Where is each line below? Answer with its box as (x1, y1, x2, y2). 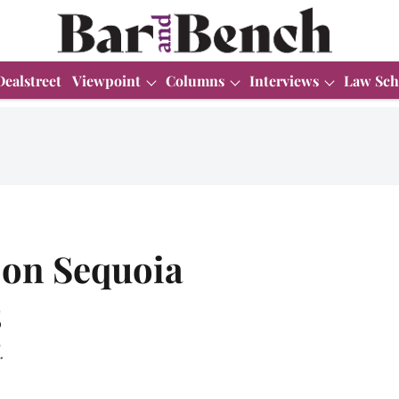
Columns (166, 70, 224, 90)
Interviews (249, 70, 319, 90)
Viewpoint (72, 70, 141, 90)
